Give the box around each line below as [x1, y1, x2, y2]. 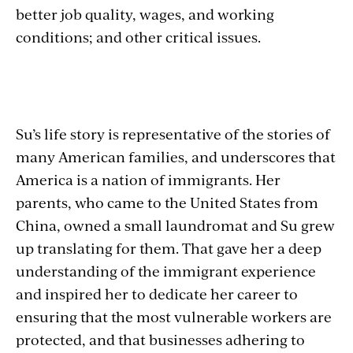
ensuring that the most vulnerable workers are [16, 307, 332, 326]
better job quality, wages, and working [16, 4, 274, 24]
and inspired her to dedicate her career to [16, 284, 298, 303]
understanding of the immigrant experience [16, 261, 316, 281]
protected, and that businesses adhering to [16, 329, 305, 349]
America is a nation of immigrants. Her [16, 169, 281, 189]
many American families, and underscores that [16, 147, 336, 166]
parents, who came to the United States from [16, 192, 318, 212]
